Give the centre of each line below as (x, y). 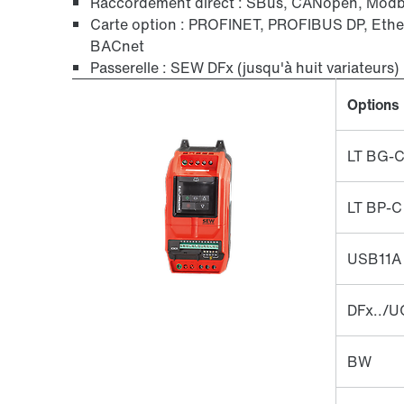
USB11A (374, 259)
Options (373, 105)
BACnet (117, 46)
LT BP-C (375, 207)
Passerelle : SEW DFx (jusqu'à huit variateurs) (244, 68)
